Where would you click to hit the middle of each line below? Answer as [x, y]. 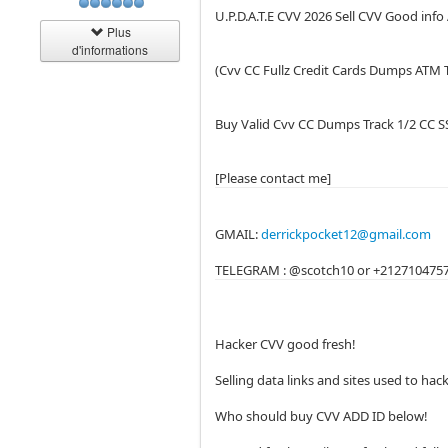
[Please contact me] [275, 178]
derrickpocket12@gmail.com [346, 234]
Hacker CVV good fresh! [287, 344]
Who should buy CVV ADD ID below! [323, 416]
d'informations [110, 49]
